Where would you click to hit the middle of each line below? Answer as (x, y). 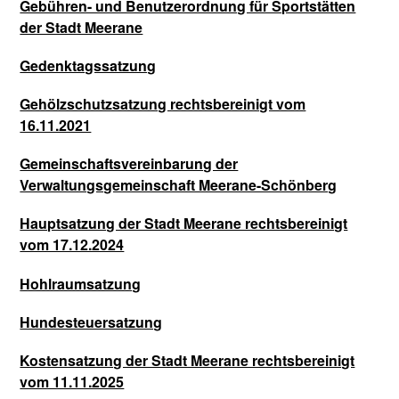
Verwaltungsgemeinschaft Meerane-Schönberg (179, 185)
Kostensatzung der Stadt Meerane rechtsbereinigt (187, 360)
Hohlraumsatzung (81, 283)
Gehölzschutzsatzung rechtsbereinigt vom (163, 104)
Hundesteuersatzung (91, 322)
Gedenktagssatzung (88, 65)
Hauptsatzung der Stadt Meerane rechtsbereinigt (184, 224)
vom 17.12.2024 (72, 245)
